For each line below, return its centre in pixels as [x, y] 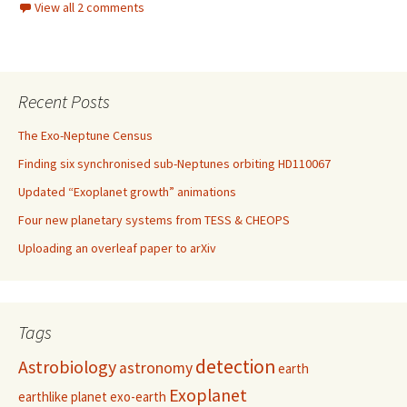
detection [235, 366]
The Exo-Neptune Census [85, 135]
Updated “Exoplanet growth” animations [127, 191]
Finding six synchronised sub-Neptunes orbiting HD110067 [174, 163]
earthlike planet [63, 396]
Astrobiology [67, 366]
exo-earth [138, 396]
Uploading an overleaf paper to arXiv [117, 248]
